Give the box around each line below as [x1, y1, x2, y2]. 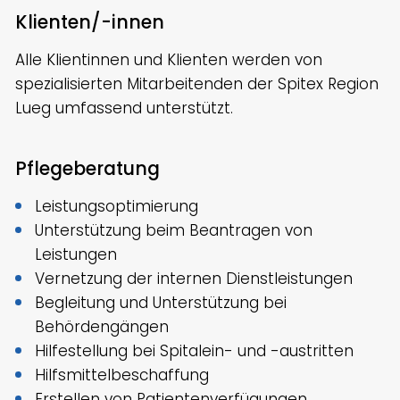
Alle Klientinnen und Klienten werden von [15, 48, 322, 71]
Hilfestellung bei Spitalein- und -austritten [35, 340, 354, 362]
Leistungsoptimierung [35, 196, 199, 218]
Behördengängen [35, 316, 170, 338]
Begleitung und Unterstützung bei [35, 292, 287, 314]
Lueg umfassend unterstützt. [15, 96, 233, 119]
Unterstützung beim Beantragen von [35, 220, 313, 242]
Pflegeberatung [15, 155, 160, 182]
